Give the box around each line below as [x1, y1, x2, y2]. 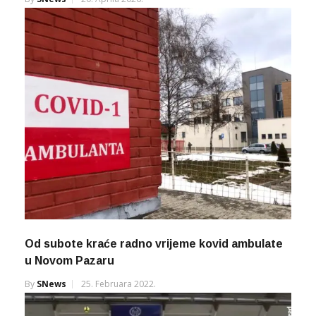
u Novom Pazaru [25, 254, 114, 267]
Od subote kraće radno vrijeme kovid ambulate [25, 237, 283, 250]
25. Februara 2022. [81, 277, 156, 290]
